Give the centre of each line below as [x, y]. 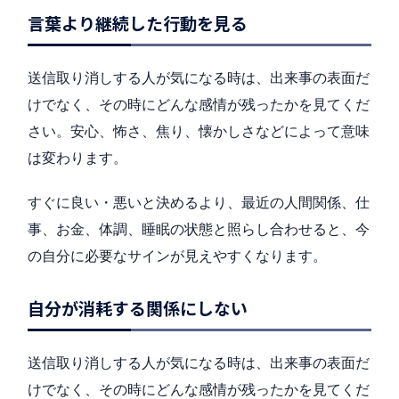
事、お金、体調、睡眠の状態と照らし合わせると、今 [199, 229]
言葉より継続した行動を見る [138, 23]
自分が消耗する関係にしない [138, 308]
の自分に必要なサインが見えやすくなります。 [177, 256]
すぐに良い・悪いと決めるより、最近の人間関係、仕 [199, 203]
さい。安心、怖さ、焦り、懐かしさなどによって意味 [199, 131]
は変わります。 [77, 158]
